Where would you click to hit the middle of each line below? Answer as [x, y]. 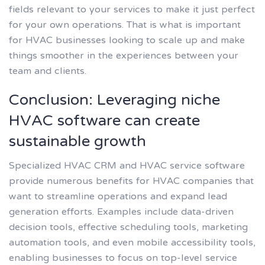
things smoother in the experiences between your [124, 56]
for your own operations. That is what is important [125, 26]
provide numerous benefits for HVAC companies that [131, 181]
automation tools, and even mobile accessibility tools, [132, 243]
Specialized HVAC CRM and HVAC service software [127, 166]
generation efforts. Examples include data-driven [121, 212]
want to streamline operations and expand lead [118, 197]
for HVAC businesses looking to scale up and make [127, 41]
